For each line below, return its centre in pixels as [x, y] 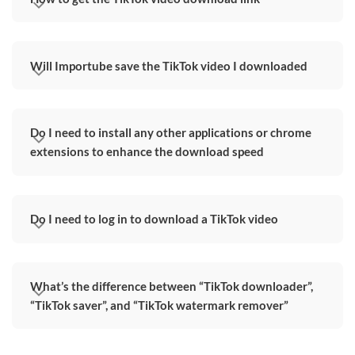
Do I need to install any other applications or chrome [171, 133]
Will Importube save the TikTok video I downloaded [169, 65]
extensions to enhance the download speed [147, 152]
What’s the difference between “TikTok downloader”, [172, 286]
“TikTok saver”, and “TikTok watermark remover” [160, 305]
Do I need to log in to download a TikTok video [155, 219]
